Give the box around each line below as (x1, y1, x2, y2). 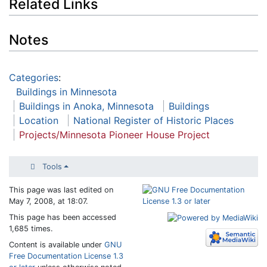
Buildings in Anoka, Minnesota (19, 100, 154, 112)
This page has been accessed (9, 213, 116, 222)
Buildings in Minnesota (16, 85, 117, 98)
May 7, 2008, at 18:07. (9, 197, 88, 206)
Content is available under (9, 240, 104, 249)
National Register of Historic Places (73, 114, 234, 126)
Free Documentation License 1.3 (9, 252, 123, 260)
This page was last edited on (9, 185, 113, 194)
